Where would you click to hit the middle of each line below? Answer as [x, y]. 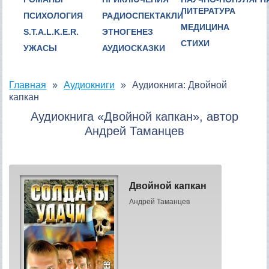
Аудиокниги [89, 85]
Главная [28, 85]
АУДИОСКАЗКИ [134, 48]
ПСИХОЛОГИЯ [53, 15]
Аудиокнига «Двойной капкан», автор [134, 117]
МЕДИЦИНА [205, 27]
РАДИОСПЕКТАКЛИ [143, 15]
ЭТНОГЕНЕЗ [128, 32]
